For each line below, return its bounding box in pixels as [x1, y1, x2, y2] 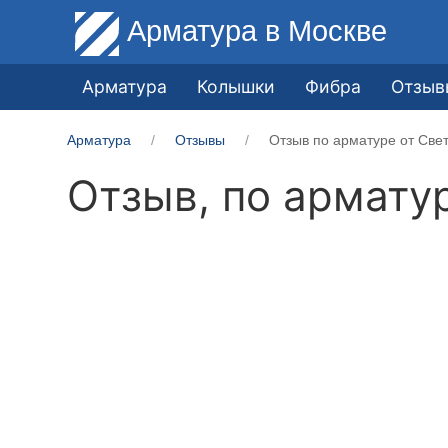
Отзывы [175, 131, 226, 148]
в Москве [265, 14, 388, 47]
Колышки [197, 75, 276, 97]
